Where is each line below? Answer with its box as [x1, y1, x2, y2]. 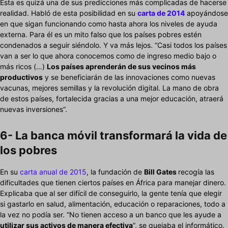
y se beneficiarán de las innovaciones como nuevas [43, 73, 215, 82]
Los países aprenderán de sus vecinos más [47, 62, 196, 71]
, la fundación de [87, 167, 144, 177]
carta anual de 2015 [20, 167, 87, 177]
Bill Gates [144, 167, 178, 177]
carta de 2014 [137, 9, 185, 18]
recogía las [178, 167, 214, 177]
